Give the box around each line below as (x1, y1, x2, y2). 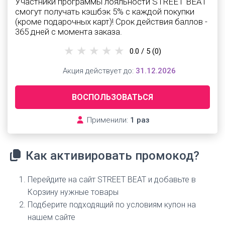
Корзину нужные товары (28, 187, 119, 197)
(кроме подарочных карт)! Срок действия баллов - (15, 17, 207, 27)
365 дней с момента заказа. (15, 27, 122, 37)
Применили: (84, 116, 130, 125)
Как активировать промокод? (23, 149, 199, 163)
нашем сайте (28, 212, 75, 222)
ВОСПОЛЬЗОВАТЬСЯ (72, 92, 153, 102)
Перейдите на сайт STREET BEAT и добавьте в (28, 175, 196, 184)
